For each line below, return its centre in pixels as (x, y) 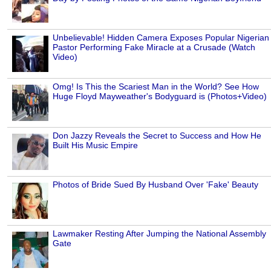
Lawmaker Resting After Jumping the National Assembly (159, 233)
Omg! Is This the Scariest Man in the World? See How (156, 86)
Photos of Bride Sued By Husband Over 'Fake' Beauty (155, 184)
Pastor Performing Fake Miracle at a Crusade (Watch (154, 47)
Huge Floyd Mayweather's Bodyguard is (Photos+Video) (160, 96)
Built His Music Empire (95, 145)
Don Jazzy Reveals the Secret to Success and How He (157, 135)
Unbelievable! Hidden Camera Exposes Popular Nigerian (161, 37)
